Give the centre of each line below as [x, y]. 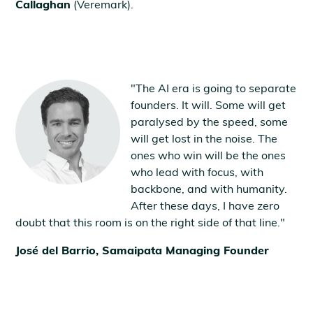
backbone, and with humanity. [209, 188]
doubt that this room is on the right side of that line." [151, 222]
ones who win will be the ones [209, 155]
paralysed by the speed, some [210, 121]
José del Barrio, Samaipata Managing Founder [143, 250]
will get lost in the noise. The [204, 138]
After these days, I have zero [205, 205]
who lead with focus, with [197, 172]
